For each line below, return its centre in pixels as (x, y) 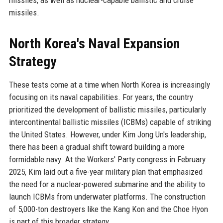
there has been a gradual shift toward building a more (97, 147)
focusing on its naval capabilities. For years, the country (101, 97)
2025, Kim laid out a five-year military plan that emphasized (106, 171)
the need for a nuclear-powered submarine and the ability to (107, 184)
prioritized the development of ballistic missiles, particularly (107, 109)
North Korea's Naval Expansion (94, 43)
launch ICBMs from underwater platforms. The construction (107, 196)
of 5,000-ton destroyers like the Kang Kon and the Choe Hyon (108, 209)
